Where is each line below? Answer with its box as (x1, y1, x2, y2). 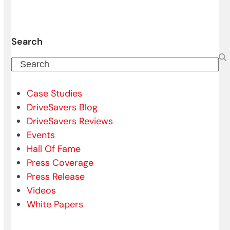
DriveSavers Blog (27, 101, 98, 114)
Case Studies (27, 87, 83, 100)
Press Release (27, 170, 85, 183)
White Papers (27, 198, 84, 211)
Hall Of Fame (27, 143, 81, 156)
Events (27, 129, 55, 142)
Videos (27, 184, 56, 197)
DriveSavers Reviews (27, 115, 113, 128)
